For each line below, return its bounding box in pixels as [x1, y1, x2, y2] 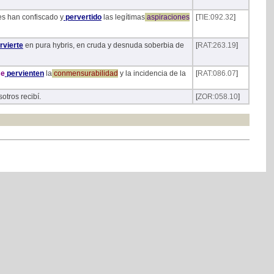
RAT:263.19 [197, 41, 236, 50]
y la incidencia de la [117, 69, 186, 78]
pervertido [63, 13, 102, 22]
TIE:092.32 [197, 13, 234, 22]
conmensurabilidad [51, 69, 118, 78]
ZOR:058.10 [197, 92, 238, 102]
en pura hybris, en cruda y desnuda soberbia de [23, 41, 184, 50]
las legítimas [101, 13, 145, 22]
